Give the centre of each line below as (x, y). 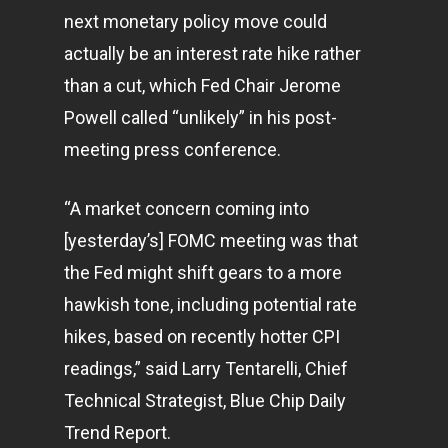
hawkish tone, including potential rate (210, 304)
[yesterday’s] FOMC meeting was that (211, 240)
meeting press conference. (172, 149)
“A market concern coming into (186, 208)
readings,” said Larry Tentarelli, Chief (206, 368)
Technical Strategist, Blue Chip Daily (205, 400)
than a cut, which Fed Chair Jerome (202, 85)
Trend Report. (117, 432)
